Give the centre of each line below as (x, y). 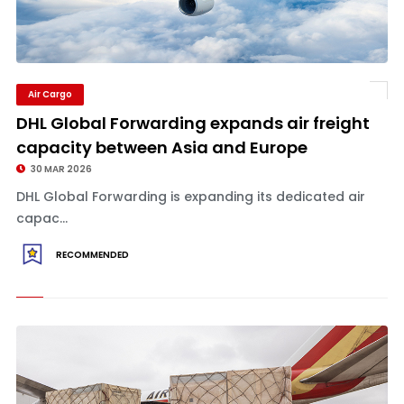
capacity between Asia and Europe (161, 147)
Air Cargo (50, 94)
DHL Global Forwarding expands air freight (193, 123)
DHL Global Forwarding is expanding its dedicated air (190, 197)
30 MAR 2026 (60, 169)
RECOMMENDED (92, 255)
